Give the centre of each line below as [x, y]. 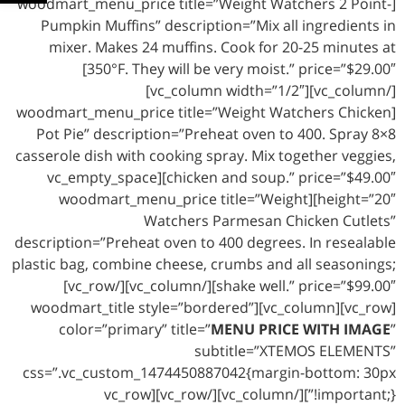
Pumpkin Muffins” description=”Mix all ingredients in [218, 26]
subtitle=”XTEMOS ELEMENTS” [295, 351]
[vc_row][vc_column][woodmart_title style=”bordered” [142, 308]
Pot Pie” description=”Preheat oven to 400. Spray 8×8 [216, 134]
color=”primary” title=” [135, 330]
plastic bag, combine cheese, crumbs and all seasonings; [204, 264]
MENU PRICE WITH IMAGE [301, 330]
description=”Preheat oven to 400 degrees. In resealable [205, 243]
